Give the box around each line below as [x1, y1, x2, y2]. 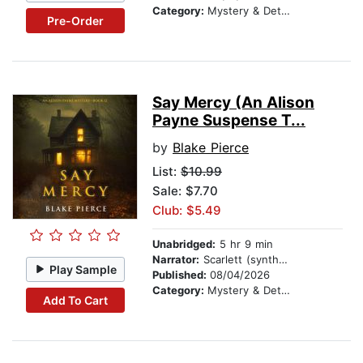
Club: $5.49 [152, 203, 221, 219]
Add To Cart [42, 293, 108, 307]
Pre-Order [46, 13, 104, 28]
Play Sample [49, 262, 117, 276]
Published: [152, 268, 210, 282]
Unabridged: [152, 237, 216, 251]
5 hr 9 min [216, 237, 273, 251]
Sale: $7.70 [152, 183, 218, 199]
